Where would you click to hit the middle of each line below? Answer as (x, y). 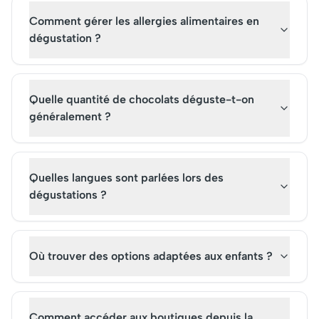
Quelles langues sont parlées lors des (126, 178)
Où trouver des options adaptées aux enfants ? (151, 256)
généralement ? (70, 116)
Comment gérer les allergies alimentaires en (144, 21)
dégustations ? (68, 195)
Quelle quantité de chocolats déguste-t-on (142, 99)
